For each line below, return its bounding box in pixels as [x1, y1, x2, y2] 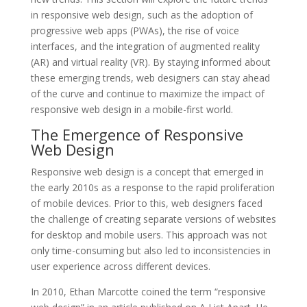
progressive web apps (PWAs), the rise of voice [30, 23, 239, 37]
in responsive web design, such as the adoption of [30, 8, 253, 21]
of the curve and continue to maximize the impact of [30, 86, 265, 100]
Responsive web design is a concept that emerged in [30, 164, 264, 178]
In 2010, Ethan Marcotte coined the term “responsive [30, 284, 266, 298]
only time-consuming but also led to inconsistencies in [30, 243, 271, 257]
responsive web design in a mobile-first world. [30, 102, 233, 116]
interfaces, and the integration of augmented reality [30, 39, 260, 53]
